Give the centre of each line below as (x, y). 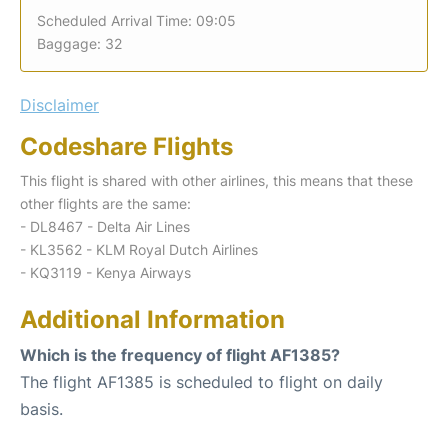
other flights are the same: (105, 203)
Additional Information (152, 319)
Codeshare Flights (126, 146)
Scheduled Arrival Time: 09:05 (136, 20)
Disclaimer (59, 104)
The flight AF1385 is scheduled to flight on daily (201, 381)
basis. (41, 408)
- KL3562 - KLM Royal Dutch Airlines (139, 249)
